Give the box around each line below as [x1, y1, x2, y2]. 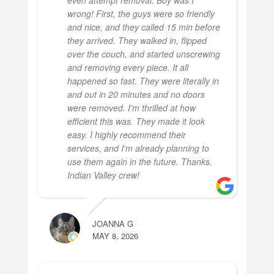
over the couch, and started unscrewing [67, 47, 220, 60]
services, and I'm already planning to [67, 141, 209, 154]
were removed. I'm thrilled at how [67, 101, 196, 114]
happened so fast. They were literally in [67, 74, 219, 87]
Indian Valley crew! [67, 168, 139, 181]
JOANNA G [92, 217, 133, 229]
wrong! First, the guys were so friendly [67, 7, 215, 20]
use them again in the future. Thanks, [67, 155, 212, 168]
